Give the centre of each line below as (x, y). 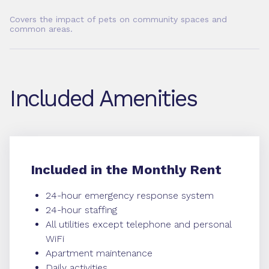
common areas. (41, 29)
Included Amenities (103, 98)
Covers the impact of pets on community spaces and (118, 19)
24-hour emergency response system (130, 195)
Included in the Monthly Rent (126, 170)
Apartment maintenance (99, 253)
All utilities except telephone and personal (138, 224)
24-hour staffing (81, 210)
